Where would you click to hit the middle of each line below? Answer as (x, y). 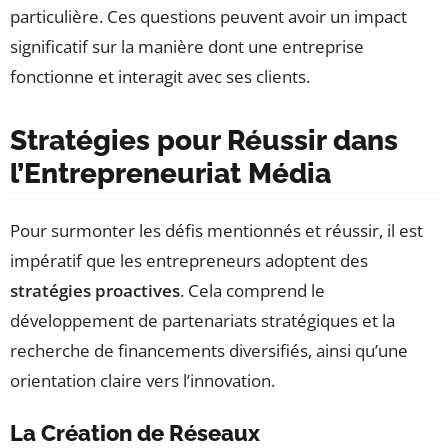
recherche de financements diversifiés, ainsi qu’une (209, 351)
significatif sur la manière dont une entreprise (187, 47)
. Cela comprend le (252, 291)
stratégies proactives (95, 291)
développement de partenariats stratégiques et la (202, 321)
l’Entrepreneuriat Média (170, 174)
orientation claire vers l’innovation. (142, 381)
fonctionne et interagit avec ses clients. (160, 77)
